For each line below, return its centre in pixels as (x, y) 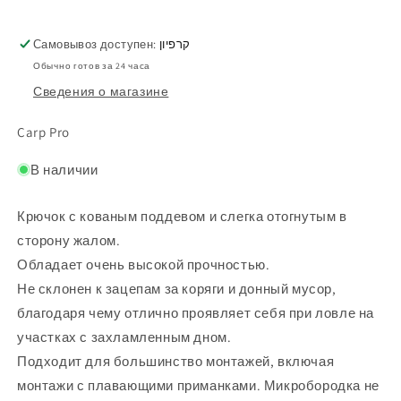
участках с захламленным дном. (124, 337)
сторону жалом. (69, 241)
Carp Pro (43, 132)
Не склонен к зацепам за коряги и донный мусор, (177, 289)
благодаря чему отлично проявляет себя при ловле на (196, 313)
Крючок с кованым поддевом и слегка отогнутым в (182, 217)
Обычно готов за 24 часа (92, 66)
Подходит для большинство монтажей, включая (176, 362)
